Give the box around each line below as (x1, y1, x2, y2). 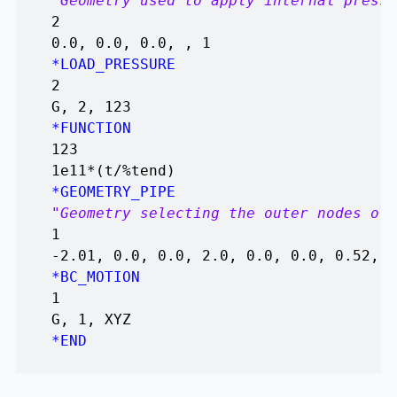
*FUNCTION (51, 120, 131, 137)
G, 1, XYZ (51, 311, 131, 329)
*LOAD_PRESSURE (51, 56, 175, 74)
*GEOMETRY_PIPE (51, 183, 175, 201)
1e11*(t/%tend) (51, 162, 175, 180)
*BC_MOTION (51, 269, 140, 286)
